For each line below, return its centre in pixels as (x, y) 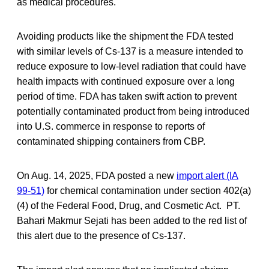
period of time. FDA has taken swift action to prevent (127, 97)
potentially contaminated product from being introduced (133, 112)
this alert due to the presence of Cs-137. (101, 236)
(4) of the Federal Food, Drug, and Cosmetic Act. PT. (128, 206)
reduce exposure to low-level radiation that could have (131, 67)
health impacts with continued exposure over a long (126, 82)
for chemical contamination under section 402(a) (148, 191)
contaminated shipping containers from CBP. (111, 142)
